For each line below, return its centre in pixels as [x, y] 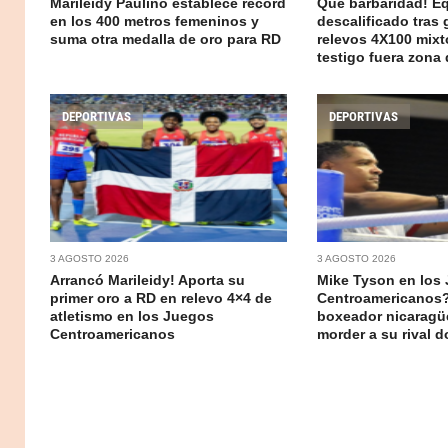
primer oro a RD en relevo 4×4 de [161, 297]
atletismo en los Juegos [132, 315]
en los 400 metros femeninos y [154, 20]
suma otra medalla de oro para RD [165, 38]
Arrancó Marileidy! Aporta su [147, 279]
